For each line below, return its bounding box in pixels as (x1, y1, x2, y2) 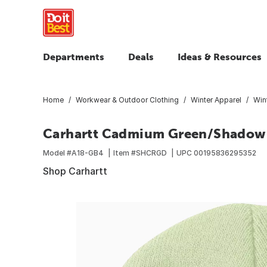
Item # (113, 148, 136, 157)
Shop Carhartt (43, 164, 107, 177)
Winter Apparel (191, 95, 241, 104)
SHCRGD (136, 148, 167, 157)
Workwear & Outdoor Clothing (76, 95, 179, 104)
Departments (43, 51, 104, 62)
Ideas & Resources (178, 51, 262, 62)
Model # (43, 148, 72, 157)
